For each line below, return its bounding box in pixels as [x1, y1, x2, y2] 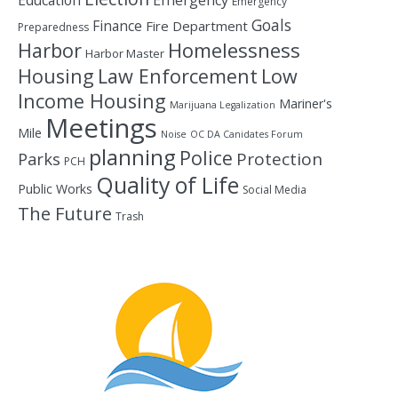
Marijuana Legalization [170, 99, 275, 111]
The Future [18, 201, 112, 226]
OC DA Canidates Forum [190, 128, 303, 140]
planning [89, 142, 176, 171]
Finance [92, 16, 142, 36]
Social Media [243, 182, 306, 197]
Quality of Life [96, 170, 239, 200]
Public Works [18, 180, 92, 197]
